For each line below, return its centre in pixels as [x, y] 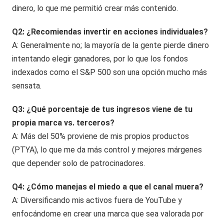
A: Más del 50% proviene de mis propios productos [101, 136]
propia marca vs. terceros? [63, 122]
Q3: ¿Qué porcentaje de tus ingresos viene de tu [102, 109]
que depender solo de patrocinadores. [79, 163]
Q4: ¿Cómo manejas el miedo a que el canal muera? [108, 186]
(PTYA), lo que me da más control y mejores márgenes [107, 149]
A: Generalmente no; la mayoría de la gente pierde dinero [111, 45]
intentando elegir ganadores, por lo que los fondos [100, 58]
